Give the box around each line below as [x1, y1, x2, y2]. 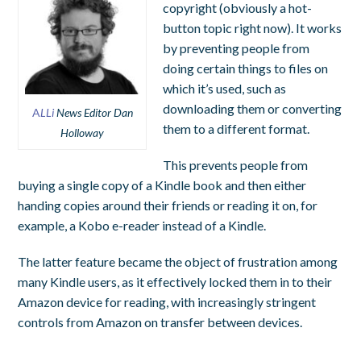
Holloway [60, 125, 105, 139]
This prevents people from [163, 156, 309, 172]
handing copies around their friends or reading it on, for [18, 197, 318, 213]
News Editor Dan [53, 105, 133, 119]
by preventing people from [163, 39, 310, 56]
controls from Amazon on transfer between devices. [18, 313, 303, 330]
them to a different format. [163, 120, 310, 136]
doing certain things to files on [163, 60, 329, 76]
